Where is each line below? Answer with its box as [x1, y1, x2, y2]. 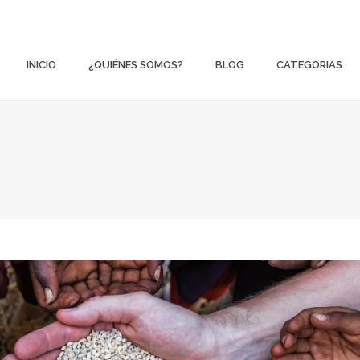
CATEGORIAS [276, 59, 343, 72]
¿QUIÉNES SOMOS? [88, 59, 184, 72]
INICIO [27, 59, 57, 72]
